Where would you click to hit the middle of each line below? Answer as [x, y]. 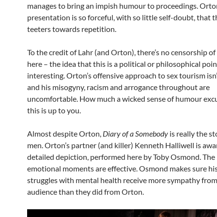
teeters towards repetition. [72, 29]
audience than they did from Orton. [85, 192]
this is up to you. [54, 110]
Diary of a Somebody [135, 133]
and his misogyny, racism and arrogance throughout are [118, 87]
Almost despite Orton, [65, 133]
